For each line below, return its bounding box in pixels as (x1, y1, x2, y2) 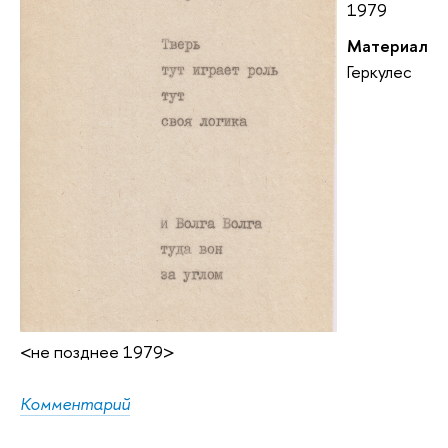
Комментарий (20, 392, 130, 416)
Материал (347, 33, 428, 57)
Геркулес (347, 59, 412, 83)
